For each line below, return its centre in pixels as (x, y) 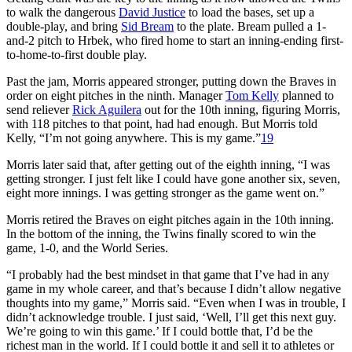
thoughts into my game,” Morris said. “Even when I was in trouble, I (176, 302)
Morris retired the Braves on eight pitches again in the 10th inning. (170, 219)
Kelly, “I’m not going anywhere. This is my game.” (134, 137)
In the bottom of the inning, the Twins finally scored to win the (161, 233)
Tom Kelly (252, 95)
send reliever (39, 109)
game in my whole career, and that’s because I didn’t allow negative (174, 288)
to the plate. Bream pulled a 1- (250, 26)
